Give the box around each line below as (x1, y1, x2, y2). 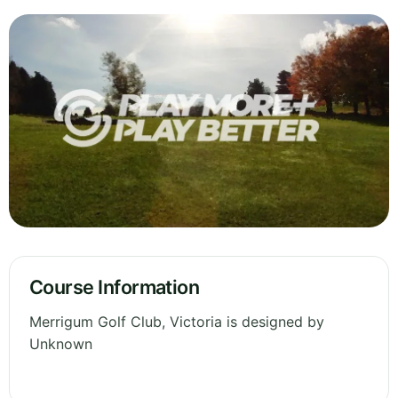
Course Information (29, 275, 200, 299)
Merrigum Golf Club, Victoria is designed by (29, 313, 324, 331)
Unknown (29, 335, 92, 354)
